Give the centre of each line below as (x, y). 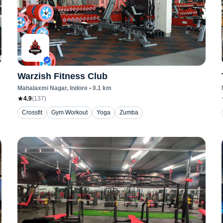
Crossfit (32, 112)
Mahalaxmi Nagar (42, 88)
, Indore (77, 88)
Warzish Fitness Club (62, 76)
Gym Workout (69, 112)
